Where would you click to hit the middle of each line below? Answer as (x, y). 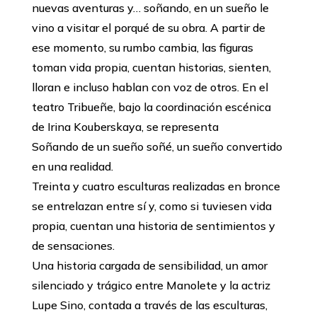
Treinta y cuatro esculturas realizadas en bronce (156, 186)
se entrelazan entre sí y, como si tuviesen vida (151, 206)
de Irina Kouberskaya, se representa (125, 127)
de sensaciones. (73, 246)
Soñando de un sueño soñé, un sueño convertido (157, 147)
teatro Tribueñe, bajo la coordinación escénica (151, 107)
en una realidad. (72, 167)
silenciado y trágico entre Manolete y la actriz (151, 286)
